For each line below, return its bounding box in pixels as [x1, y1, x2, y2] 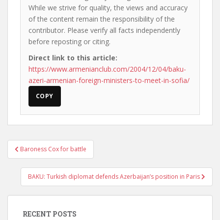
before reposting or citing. [28, 37, 110, 46]
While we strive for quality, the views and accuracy [28, 3, 188, 12]
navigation [7, 151, 72, 166]
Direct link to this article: [28, 53, 117, 62]
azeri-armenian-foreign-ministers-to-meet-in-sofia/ [28, 76, 190, 85]
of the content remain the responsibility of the [28, 14, 175, 24]
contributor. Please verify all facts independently [28, 26, 180, 35]
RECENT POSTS [23, 209, 77, 219]
